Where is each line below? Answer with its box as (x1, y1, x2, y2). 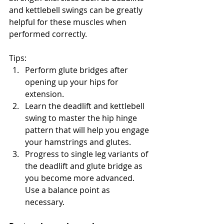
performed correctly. (9, 28, 89, 39)
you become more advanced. (25, 172, 136, 183)
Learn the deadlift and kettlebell (25, 100, 146, 111)
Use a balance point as (25, 184, 112, 195)
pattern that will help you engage (25, 124, 151, 135)
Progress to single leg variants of (25, 148, 150, 159)
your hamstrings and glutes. (25, 136, 131, 147)
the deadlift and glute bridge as (25, 160, 144, 171)
